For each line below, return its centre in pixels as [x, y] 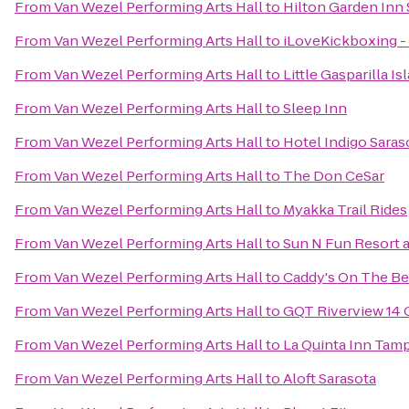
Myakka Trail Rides [345, 210]
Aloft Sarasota [330, 378]
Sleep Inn [315, 108]
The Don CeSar [334, 176]
